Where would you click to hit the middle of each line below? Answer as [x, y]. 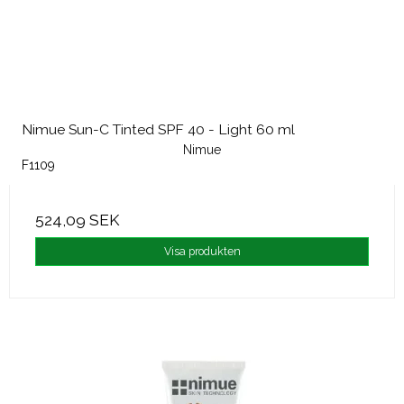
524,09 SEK [77, 220]
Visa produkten [202, 252]
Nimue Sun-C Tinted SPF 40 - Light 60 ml [158, 130]
